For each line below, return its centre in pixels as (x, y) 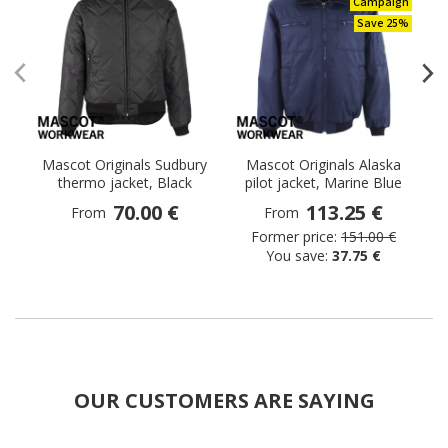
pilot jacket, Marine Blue (323, 182)
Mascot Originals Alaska (323, 164)
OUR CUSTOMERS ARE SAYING (224, 400)
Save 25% (383, 23)
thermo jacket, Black (124, 182)
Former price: (294, 236)
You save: (299, 255)
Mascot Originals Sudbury (124, 164)
